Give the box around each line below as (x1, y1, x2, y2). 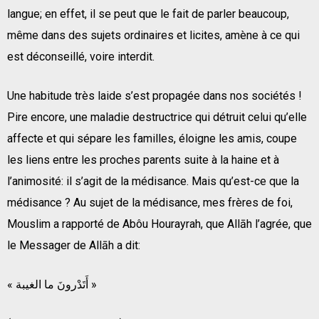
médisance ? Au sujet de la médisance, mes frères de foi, (7, 195, 293, 209)
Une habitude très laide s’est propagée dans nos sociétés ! (7, 88, 302, 103)
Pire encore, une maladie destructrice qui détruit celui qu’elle (7, 110, 307, 124)
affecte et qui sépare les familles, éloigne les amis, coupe (7, 131, 297, 145)
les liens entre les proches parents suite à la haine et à (7, 152, 279, 167)
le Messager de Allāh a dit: (7, 238, 140, 252)
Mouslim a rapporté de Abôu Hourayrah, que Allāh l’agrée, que (7, 216, 312, 231)
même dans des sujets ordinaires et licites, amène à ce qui (7, 28, 300, 42)
